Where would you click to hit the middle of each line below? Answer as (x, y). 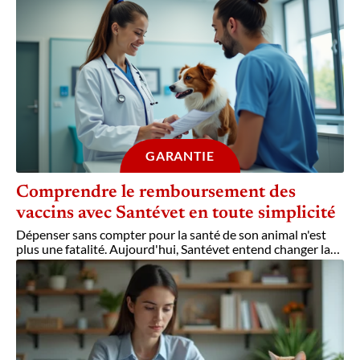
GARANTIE (180, 155)
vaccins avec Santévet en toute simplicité (176, 213)
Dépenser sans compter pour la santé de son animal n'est (171, 234)
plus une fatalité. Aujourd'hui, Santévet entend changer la (173, 248)
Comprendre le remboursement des (156, 192)
